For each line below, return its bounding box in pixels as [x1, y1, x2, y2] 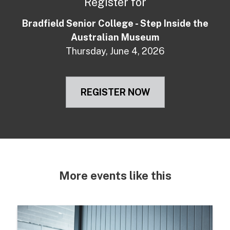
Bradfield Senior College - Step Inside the [22, 17, 208, 29]
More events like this [59, 168, 171, 182]
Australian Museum [71, 31, 159, 43]
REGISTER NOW [80, 86, 150, 98]
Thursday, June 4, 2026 [65, 45, 165, 56]
